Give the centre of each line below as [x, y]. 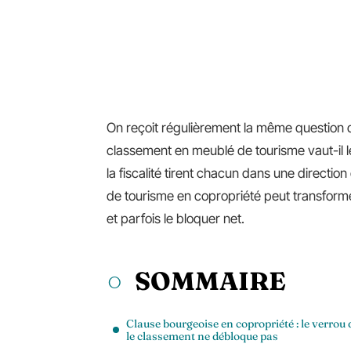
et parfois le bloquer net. [175, 219]
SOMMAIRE [210, 281]
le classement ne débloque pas [202, 336]
